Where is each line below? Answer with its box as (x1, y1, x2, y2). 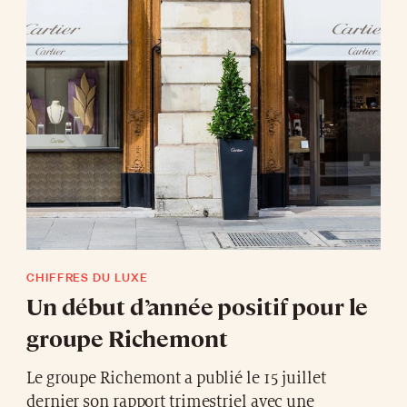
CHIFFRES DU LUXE (26, 270, 148, 285)
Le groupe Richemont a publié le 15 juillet (26, 370, 326, 387)
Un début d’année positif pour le (26, 291, 369, 321)
